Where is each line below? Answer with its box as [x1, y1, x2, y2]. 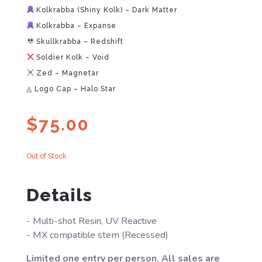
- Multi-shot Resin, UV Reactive [26, 214, 157, 227]
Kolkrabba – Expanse [34, 21, 117, 30]
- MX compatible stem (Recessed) [26, 228, 168, 242]
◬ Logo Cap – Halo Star [26, 84, 116, 93]
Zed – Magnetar [34, 68, 99, 77]
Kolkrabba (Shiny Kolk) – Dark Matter [34, 5, 178, 14]
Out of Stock [26, 151, 67, 160]
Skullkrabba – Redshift [34, 37, 124, 46]
